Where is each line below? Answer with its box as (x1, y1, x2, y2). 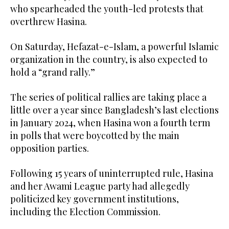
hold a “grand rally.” (10, 66, 95, 79)
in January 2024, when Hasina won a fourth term (10, 117, 210, 129)
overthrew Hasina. (10, 15, 87, 28)
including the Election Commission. (10, 205, 161, 218)
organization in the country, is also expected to (10, 53, 208, 66)
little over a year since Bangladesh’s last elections (10, 104, 219, 117)
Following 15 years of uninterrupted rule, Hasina (10, 167, 213, 180)
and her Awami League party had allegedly (10, 180, 190, 193)
